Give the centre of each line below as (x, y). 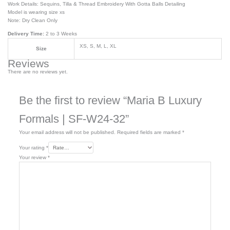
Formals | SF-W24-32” (74, 119)
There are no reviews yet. (38, 71)
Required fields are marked (149, 132)
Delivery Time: (26, 33)
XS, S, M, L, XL (98, 46)
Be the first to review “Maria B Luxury (110, 100)
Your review (33, 157)
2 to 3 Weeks (61, 33)
